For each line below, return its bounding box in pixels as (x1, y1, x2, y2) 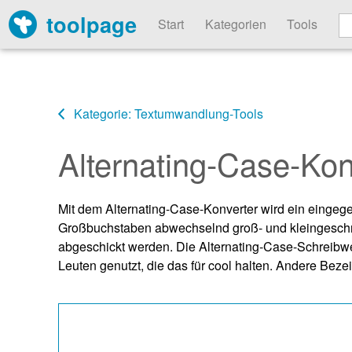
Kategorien (204, 14, 266, 33)
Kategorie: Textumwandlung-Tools (71, 104, 264, 123)
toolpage (46, 9, 137, 40)
